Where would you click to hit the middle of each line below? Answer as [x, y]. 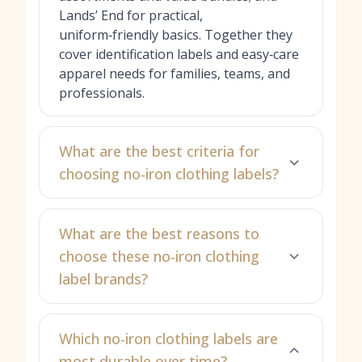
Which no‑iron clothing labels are [168, 339]
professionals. [102, 93]
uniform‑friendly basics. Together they [176, 35]
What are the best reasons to [159, 234]
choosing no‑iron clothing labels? [169, 174]
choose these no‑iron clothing [159, 256]
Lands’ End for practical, [131, 15]
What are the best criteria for [159, 151]
